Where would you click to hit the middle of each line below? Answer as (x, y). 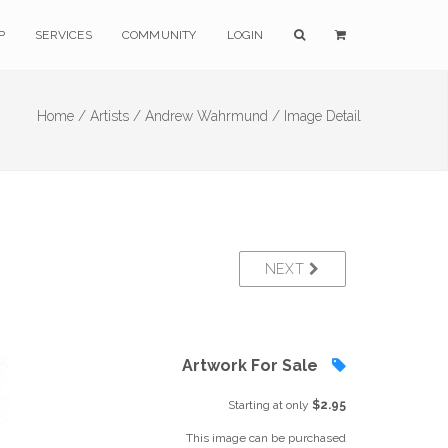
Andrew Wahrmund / (212, 116)
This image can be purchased (266, 438)
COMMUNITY (159, 35)
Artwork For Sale (252, 365)
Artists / (115, 116)
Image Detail (322, 116)
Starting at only (270, 405)
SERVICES (63, 35)
